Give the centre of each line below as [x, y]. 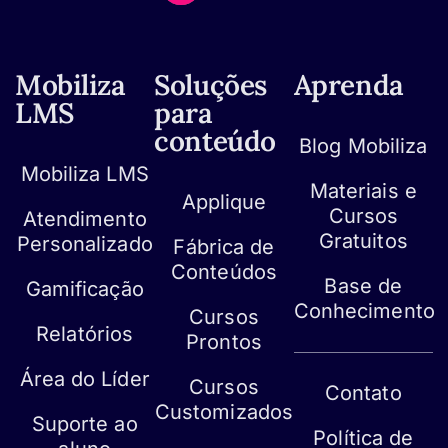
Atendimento [84, 219]
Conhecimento [364, 311]
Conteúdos [224, 272]
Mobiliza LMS [84, 174]
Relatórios [85, 334]
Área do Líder [84, 379]
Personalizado [84, 244]
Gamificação [84, 289]
